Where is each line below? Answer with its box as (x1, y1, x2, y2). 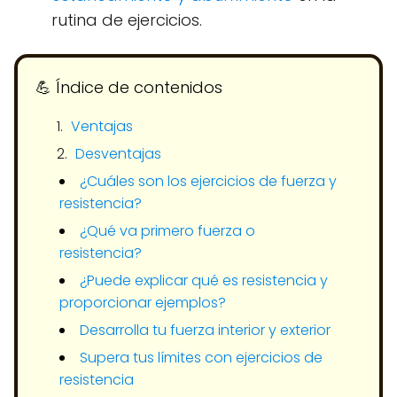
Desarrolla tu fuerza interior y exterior (80, 319, 331, 340)
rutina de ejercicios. (51, 8, 202, 31)
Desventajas (75, 143, 161, 164)
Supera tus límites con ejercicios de (80, 346, 323, 368)
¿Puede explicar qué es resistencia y (80, 269, 328, 291)
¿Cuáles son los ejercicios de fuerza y (80, 170, 337, 191)
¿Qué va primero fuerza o (80, 220, 255, 241)
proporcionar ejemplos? (59, 292, 226, 313)
